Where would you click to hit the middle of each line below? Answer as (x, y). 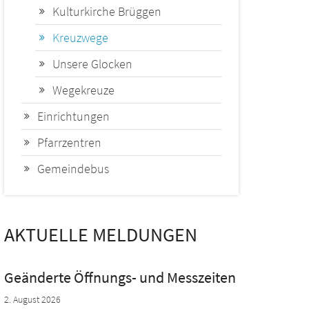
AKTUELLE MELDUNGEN (101, 235)
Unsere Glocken (92, 64)
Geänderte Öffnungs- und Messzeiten (120, 278)
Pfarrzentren (69, 143)
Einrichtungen (73, 117)
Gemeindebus (73, 169)
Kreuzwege (80, 38)
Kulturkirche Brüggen (107, 12)
